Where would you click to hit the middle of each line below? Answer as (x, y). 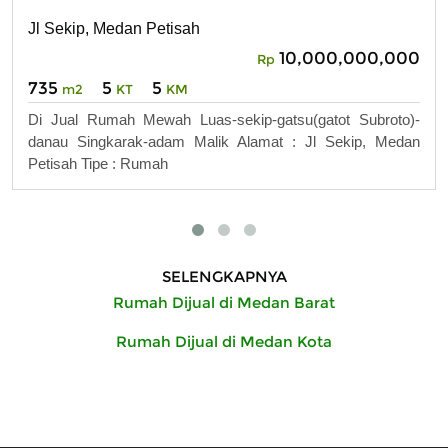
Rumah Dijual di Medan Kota (224, 342)
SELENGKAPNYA (224, 277)
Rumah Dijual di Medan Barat (224, 303)
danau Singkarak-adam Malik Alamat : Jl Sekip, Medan (224, 141)
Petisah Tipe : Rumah (98, 163)
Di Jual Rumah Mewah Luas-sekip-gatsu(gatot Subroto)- (224, 119)
